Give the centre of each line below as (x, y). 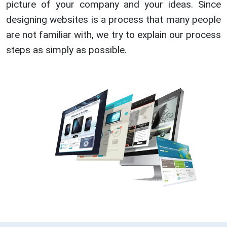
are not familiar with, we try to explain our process (113, 35)
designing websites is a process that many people (113, 20)
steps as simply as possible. (66, 50)
